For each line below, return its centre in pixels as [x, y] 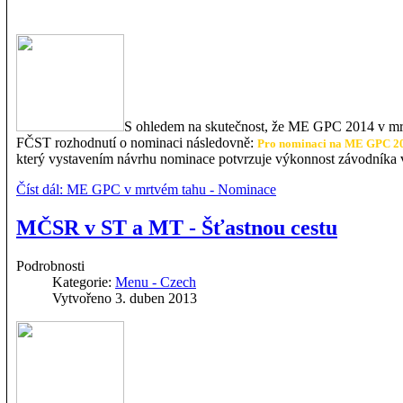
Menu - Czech [156, 282]
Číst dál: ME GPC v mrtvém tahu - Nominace [146, 190]
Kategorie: [84, 282]
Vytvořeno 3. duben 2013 [125, 298]
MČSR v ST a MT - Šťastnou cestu [177, 227]
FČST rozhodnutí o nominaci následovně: [137, 143]
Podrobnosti [50, 265]
